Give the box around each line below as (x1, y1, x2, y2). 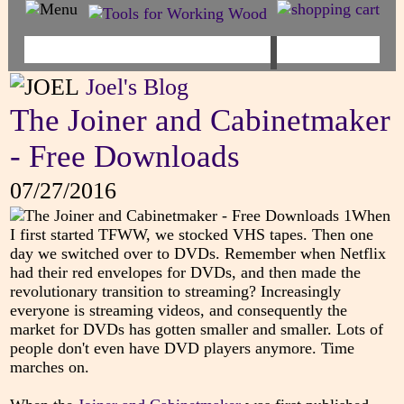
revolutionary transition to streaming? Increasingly (9, 282, 341, 301)
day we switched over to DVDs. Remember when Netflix (9, 244, 386, 263)
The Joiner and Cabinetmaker (9, 103, 390, 139)
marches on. (9, 358, 89, 377)
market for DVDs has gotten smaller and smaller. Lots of (9, 320, 383, 339)
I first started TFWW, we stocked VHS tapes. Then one (9, 225, 373, 244)
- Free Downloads (9, 139, 240, 175)
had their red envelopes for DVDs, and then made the (9, 263, 361, 282)
